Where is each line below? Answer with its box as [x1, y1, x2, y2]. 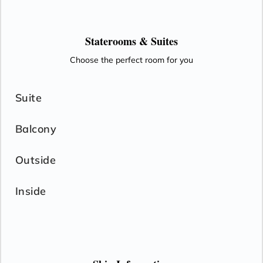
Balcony [15, 122, 57, 136]
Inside [15, 184, 46, 198]
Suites [151, 33, 178, 49]
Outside [15, 153, 56, 167]
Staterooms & [85, 33, 151, 49]
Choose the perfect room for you [70, 55, 193, 65]
